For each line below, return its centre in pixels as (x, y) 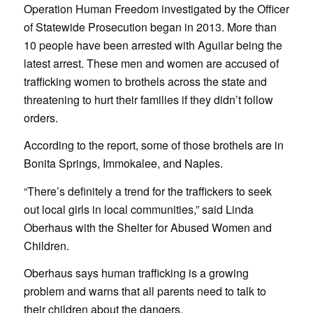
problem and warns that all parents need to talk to (145, 291)
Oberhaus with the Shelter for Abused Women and (147, 227)
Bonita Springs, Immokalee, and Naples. (123, 163)
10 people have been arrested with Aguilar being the (153, 45)
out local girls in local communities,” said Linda (138, 209)
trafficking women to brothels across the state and (145, 81)
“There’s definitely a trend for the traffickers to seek (147, 191)
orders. (41, 117)
